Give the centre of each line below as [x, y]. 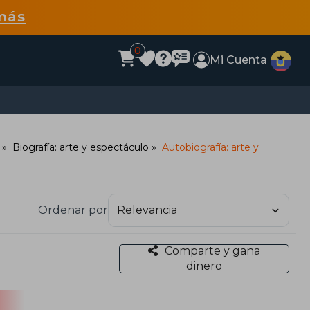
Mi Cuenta [239, 60]
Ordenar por [73, 210]
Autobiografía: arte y [210, 147]
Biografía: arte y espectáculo [81, 147]
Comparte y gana [212, 250]
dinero [204, 266]
